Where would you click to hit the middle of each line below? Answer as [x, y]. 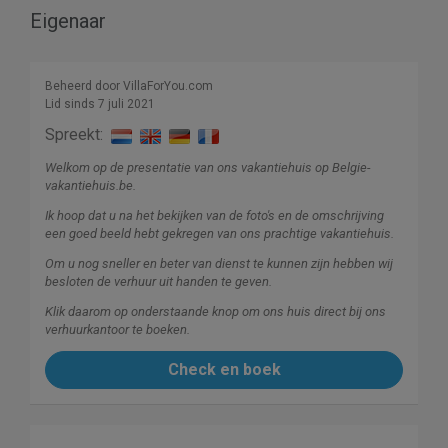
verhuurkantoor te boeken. [117, 330]
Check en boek [224, 370]
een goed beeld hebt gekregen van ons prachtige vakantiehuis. [219, 234]
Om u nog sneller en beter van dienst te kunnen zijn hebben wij [219, 264]
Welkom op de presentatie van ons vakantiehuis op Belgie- [207, 168]
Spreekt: [76, 135]
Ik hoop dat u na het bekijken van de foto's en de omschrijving [214, 216]
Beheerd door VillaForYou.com [129, 86]
